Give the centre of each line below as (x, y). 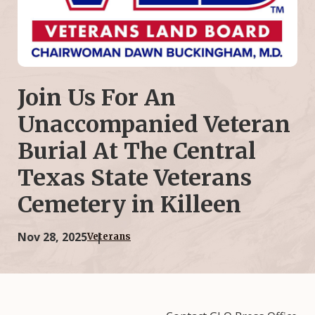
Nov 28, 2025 (52, 237)
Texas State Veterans (135, 178)
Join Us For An (97, 97)
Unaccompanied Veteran (154, 124)
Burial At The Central (137, 151)
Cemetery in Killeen (129, 204)
